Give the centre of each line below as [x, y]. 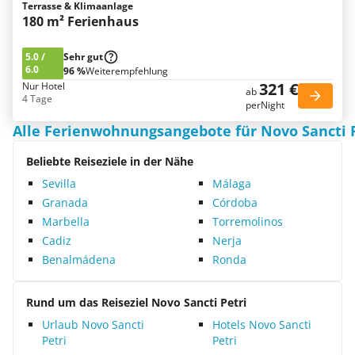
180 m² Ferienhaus [80, 21]
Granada [65, 202]
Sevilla [59, 183]
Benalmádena [79, 260]
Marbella [66, 221]
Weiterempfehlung [127, 71]
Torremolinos [248, 221]
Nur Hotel [44, 86]
